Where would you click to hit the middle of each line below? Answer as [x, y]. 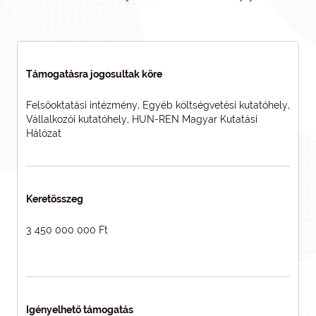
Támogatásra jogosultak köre [94, 74]
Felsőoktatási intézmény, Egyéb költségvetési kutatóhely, [158, 105]
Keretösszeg [55, 199]
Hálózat [44, 133]
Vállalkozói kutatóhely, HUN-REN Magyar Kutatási [142, 119]
